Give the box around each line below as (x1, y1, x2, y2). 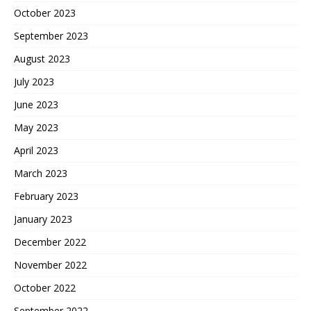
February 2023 (14, 189, 78, 203)
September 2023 (14, 28, 88, 42)
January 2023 (14, 212, 72, 226)
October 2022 (14, 280, 76, 294)
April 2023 (14, 143, 58, 157)
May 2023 (14, 120, 58, 134)
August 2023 (14, 51, 70, 65)
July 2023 (14, 74, 54, 88)
